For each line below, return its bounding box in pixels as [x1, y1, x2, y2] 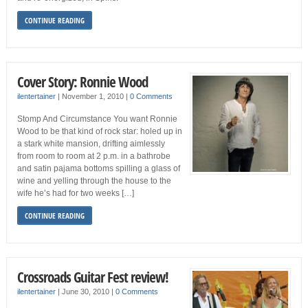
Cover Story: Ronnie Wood [16, 71, 148, 92]
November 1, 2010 [61, 92, 126, 101]
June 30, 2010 [61, 287, 111, 296]
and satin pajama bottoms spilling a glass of [16, 164, 180, 174]
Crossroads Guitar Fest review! [16, 267, 168, 287]
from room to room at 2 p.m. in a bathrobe [16, 151, 170, 162]
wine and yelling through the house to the [16, 176, 171, 186]
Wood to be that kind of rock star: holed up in [16, 126, 182, 137]
